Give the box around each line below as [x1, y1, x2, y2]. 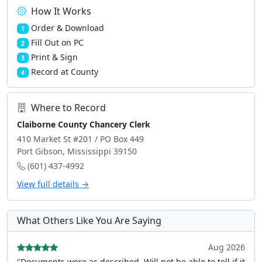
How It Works [31, 5, 91, 18]
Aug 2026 [208, 242, 245, 253]
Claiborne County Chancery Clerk [17, 119, 150, 130]
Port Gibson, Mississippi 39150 [17, 146, 137, 157]
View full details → [17, 178, 89, 189]
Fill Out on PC [30, 37, 84, 48]
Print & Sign [30, 51, 78, 63]
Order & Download [30, 22, 104, 33]
